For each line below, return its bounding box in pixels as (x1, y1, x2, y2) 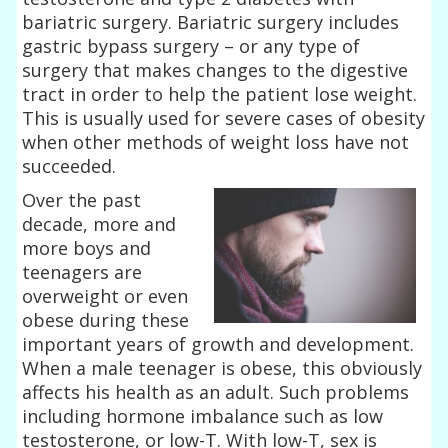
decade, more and (22, 211, 177, 236)
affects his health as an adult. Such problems (22, 379, 410, 404)
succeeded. (22, 153, 117, 178)
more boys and (22, 235, 152, 260)
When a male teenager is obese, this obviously (22, 355, 423, 380)
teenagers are (22, 259, 143, 284)
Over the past (22, 187, 142, 212)
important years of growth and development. (22, 331, 415, 356)
